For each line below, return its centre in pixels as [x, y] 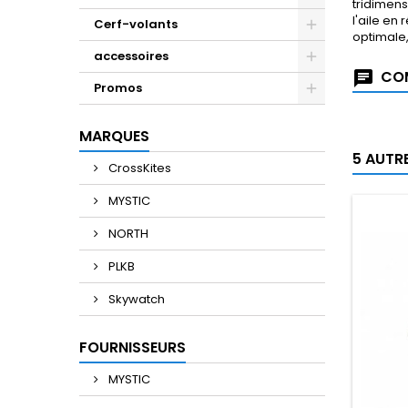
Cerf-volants [136, 24]
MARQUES [114, 136]
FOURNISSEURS [133, 347]
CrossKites [138, 168]
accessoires [131, 56]
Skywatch [135, 299]
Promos [118, 88]
